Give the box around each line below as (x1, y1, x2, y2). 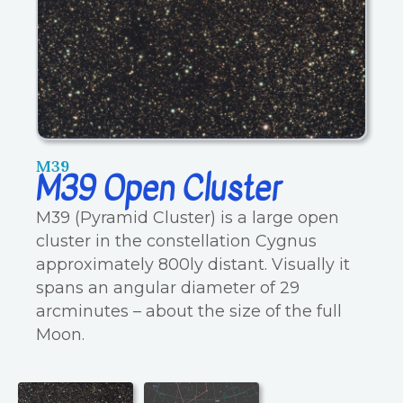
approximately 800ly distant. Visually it (36, 254, 350, 273)
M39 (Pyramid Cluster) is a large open (36, 207, 339, 227)
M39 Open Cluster (36, 165, 281, 213)
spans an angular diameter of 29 (36, 277, 300, 297)
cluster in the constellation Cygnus (36, 230, 317, 250)
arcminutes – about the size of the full (36, 300, 342, 320)
